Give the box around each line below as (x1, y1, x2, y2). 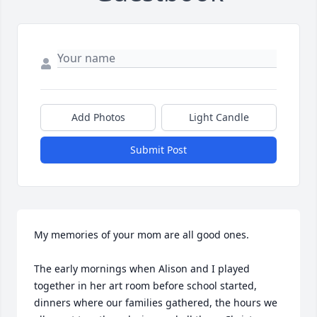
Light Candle (189, 110, 249, 125)
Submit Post (130, 143, 187, 157)
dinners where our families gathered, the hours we (34, 296, 277, 310)
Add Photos (71, 110, 125, 125)
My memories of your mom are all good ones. (34, 228, 249, 242)
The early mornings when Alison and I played (34, 262, 250, 276)
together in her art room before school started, (34, 279, 257, 293)
